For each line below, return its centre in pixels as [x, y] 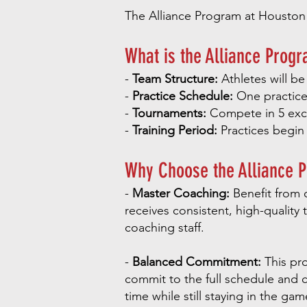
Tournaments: [169, 113]
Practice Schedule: [183, 96]
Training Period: [175, 130]
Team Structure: [175, 79]
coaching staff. [164, 228]
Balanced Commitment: [197, 262]
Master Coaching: [181, 193]
